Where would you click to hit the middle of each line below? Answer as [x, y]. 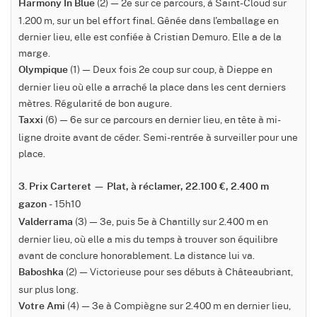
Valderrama [46, 223]
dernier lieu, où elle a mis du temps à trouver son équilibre [148, 239]
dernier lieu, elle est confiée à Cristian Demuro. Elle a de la [150, 36]
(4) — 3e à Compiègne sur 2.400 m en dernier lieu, [178, 305]
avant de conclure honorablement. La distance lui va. [137, 255]
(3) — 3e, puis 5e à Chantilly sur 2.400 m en [171, 221]
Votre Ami [42, 307]
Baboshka [41, 273]
